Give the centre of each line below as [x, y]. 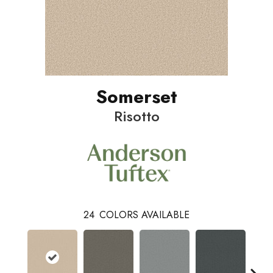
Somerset [136, 96]
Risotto [136, 116]
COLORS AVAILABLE [144, 215]
